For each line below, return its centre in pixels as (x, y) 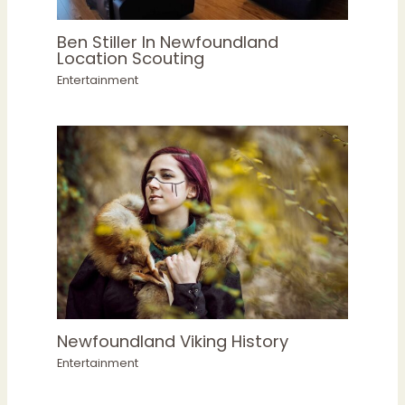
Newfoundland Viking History (172, 341)
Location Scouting (130, 58)
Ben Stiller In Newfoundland (167, 42)
